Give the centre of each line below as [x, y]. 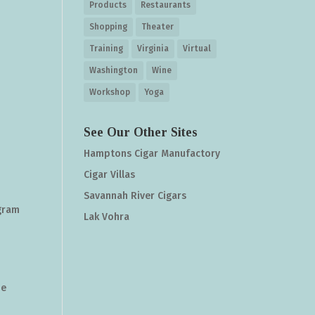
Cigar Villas [110, 175]
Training [107, 49]
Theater [158, 27]
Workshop [110, 92]
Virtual [197, 49]
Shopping [109, 27]
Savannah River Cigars [135, 196]
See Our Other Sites [141, 132]
